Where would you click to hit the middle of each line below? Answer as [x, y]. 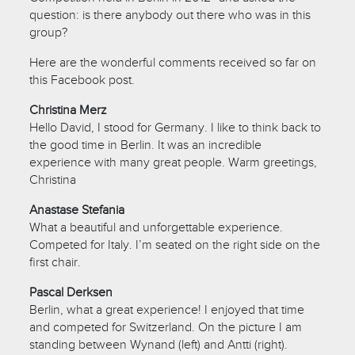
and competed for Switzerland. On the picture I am [166, 327]
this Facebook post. [82, 80]
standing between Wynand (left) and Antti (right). [159, 344]
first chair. [55, 262]
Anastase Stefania [77, 210]
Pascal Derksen [71, 292]
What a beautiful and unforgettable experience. [157, 227]
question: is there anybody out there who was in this [170, 15]
